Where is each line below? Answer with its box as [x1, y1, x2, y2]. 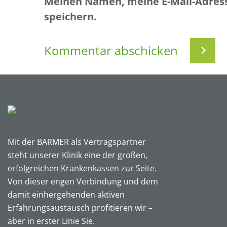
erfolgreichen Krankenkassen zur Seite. [8, 163, 157, 174]
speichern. [44, 10, 97, 23]
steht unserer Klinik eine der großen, [8, 149, 147, 161]
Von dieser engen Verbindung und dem [8, 176, 158, 187]
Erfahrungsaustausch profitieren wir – [8, 202, 153, 213]
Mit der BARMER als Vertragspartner [8, 136, 146, 147]
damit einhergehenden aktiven [8, 189, 125, 200]
